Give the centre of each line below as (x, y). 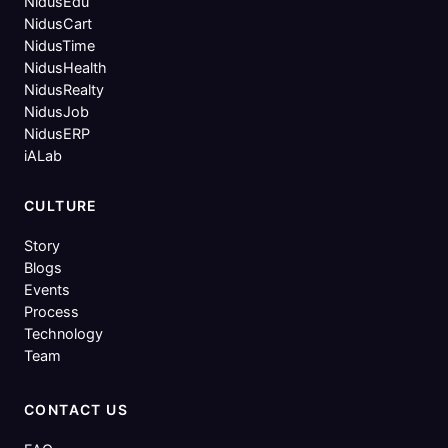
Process (51, 312)
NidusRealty (64, 90)
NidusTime (59, 46)
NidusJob (56, 112)
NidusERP (57, 134)
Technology (63, 334)
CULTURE (61, 205)
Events (47, 290)
